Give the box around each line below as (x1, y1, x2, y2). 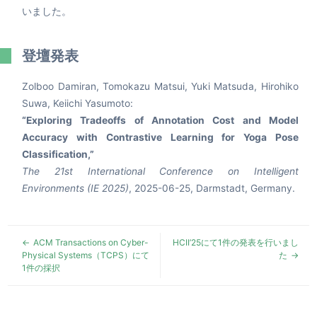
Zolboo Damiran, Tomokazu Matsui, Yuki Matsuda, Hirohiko (22, 81, 299, 92)
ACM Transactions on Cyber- (33, 237, 149, 248)
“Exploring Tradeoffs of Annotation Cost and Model (22, 115, 299, 126)
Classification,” (22, 149, 95, 160)
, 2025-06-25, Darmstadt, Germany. (129, 183, 296, 194)
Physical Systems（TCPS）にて (22, 250, 150, 260)
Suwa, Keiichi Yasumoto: (22, 98, 134, 109)
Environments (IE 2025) (22, 183, 129, 194)
